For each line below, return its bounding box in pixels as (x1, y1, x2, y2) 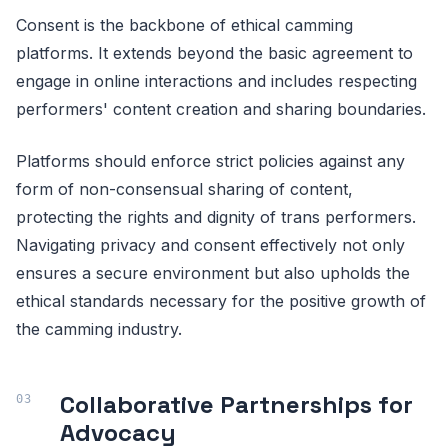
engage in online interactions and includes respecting (16, 70, 417, 91)
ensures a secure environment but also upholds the (16, 262, 410, 283)
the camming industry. (16, 318, 182, 339)
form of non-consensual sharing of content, (16, 178, 353, 199)
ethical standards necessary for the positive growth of (16, 290, 426, 311)
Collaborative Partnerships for (60, 388, 413, 420)
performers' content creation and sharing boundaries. (16, 98, 431, 119)
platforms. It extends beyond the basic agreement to (16, 42, 413, 63)
